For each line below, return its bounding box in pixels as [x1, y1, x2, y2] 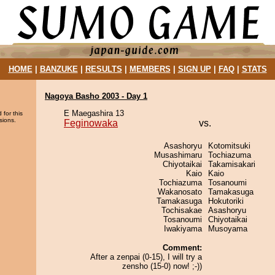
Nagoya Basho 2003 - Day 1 [45, 91, 147, 101]
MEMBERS [129, 64, 171, 74]
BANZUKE [39, 64, 78, 74]
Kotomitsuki [208, 141, 250, 150]
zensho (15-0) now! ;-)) [122, 261, 202, 271]
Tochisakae [161, 206, 202, 215]
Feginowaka [64, 118, 118, 128]
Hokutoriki [208, 196, 244, 206]
